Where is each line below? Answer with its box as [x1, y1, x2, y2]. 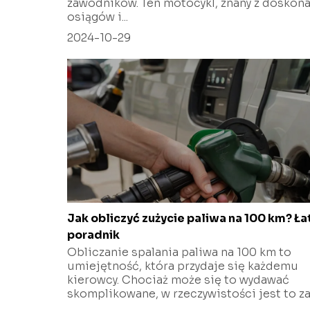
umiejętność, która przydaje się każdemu [67, 258, 298, 273]
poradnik [67, 227, 120, 242]
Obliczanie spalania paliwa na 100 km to [67, 244, 291, 259]
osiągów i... [67, 9, 128, 24]
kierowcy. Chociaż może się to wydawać [67, 272, 289, 287]
